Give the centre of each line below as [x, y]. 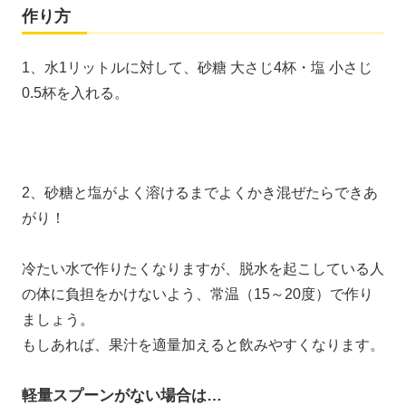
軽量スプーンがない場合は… [122, 395]
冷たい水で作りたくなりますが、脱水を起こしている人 [203, 268]
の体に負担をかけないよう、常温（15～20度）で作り [198, 294]
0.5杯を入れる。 [75, 92]
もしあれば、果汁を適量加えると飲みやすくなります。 [203, 344]
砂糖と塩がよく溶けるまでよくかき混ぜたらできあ [211, 192]
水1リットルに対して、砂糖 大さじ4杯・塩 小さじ [208, 67]
